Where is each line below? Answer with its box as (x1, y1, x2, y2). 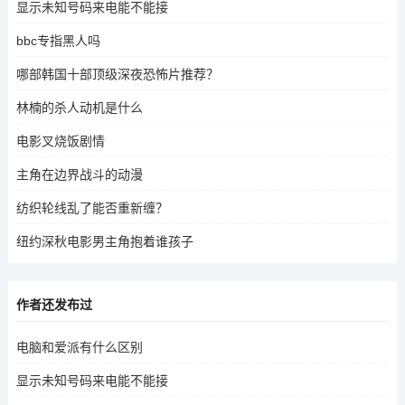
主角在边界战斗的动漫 (15, 166, 143, 182)
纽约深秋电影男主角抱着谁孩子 (15, 233, 193, 249)
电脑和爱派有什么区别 (15, 339, 143, 354)
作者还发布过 (15, 297, 92, 312)
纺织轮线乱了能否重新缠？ (15, 200, 168, 215)
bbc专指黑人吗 (15, 33, 100, 48)
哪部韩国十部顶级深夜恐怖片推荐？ (15, 66, 219, 81)
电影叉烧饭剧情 (15, 133, 105, 148)
